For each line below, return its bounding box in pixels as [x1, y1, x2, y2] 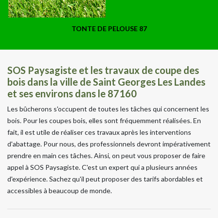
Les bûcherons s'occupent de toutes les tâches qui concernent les [7, 104, 209, 113]
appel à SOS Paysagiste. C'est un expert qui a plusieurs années [7, 163, 198, 171]
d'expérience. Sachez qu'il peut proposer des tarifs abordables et [7, 174, 203, 183]
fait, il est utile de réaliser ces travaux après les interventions [7, 127, 191, 136]
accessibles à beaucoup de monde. [7, 186, 112, 195]
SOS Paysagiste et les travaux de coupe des [7, 64, 199, 76]
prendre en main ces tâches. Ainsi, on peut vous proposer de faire [7, 151, 205, 160]
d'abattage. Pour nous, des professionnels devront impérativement [7, 139, 211, 148]
